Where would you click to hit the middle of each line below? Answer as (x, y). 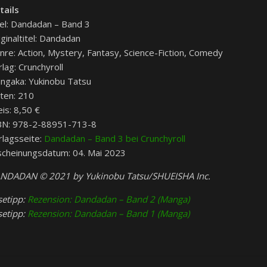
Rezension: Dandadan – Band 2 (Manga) (108, 199)
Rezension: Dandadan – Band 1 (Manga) (108, 214)
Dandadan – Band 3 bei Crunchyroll (115, 139)
